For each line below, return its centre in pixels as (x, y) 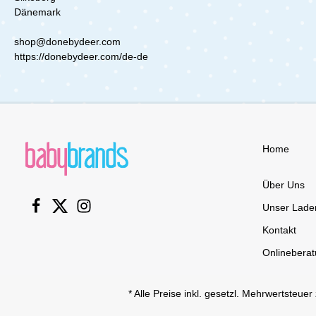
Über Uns (284, 185)
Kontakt (279, 230)
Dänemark (37, 12)
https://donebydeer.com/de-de (81, 56)
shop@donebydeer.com (67, 41)
